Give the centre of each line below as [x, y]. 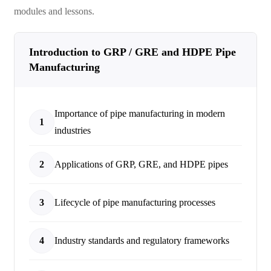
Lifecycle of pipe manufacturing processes [135, 202]
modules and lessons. [54, 11]
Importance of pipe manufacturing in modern [140, 113]
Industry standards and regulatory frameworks [142, 240]
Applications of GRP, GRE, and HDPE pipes [141, 164]
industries [73, 130]
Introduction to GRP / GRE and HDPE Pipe [132, 52]
